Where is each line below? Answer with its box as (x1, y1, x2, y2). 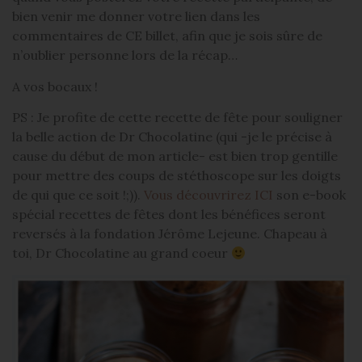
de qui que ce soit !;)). (12, 187, 144, 204)
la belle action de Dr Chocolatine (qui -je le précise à (12, 128, 332, 145)
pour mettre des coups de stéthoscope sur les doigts (12, 167, 341, 184)
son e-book (276, 187, 346, 204)
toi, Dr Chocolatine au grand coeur (12, 245, 231, 262)
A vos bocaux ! (12, 78, 98, 95)
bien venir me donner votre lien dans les (12, 8, 260, 25)
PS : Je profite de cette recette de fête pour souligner (12, 109, 343, 126)
